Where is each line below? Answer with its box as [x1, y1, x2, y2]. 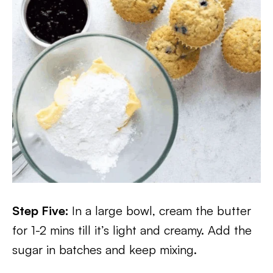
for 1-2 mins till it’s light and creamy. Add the [12, 222, 252, 238]
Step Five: [12, 203, 72, 218]
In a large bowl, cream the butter [72, 203, 251, 218]
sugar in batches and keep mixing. [12, 242, 197, 257]
